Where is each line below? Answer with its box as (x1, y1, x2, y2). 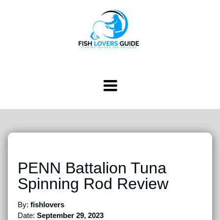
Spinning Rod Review (18, 175, 168, 192)
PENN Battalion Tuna (18, 159, 166, 177)
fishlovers (30, 200, 64, 209)
